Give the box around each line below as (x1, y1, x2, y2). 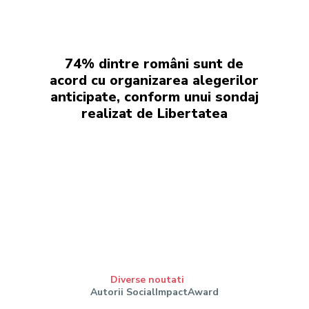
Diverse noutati (110, 273, 185, 287)
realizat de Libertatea (81, 104, 228, 123)
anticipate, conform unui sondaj (50, 88, 259, 106)
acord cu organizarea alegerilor (50, 71, 259, 90)
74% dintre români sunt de (65, 54, 244, 73)
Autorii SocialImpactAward (90, 286, 219, 299)
